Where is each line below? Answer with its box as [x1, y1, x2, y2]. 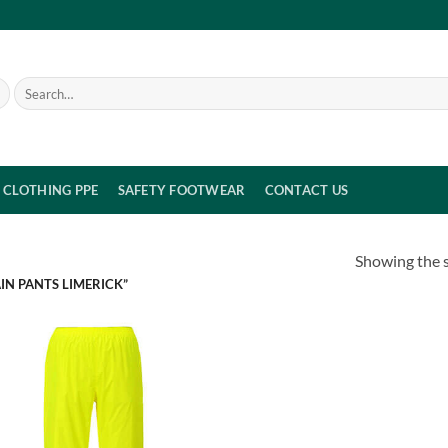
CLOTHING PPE [3, 182, 99, 198]
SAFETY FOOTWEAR [117, 182, 246, 198]
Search [13, 77, 49, 93]
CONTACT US [264, 182, 349, 198]
